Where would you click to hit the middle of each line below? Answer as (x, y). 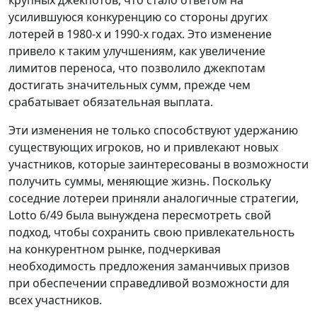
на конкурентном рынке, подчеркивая (115, 249)
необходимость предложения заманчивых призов (149, 266)
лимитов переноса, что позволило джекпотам (137, 68)
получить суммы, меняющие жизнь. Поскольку (140, 181)
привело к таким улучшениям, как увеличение (137, 51)
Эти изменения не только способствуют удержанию (153, 131)
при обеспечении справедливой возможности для (149, 283)
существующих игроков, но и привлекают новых (143, 148)
